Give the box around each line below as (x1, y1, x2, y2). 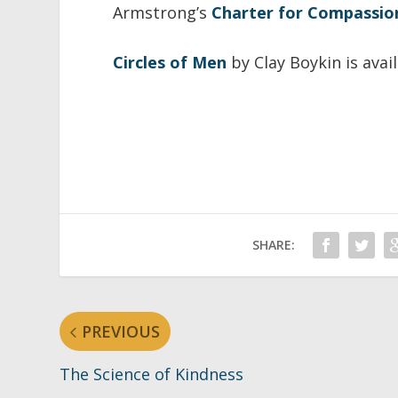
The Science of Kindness (60, 363, 244, 386)
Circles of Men (113, 52, 227, 74)
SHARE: (251, 236, 295, 254)
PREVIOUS (82, 321, 161, 343)
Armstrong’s (113, 2, 212, 24)
